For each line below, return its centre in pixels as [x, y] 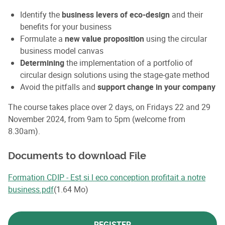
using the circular [176, 38]
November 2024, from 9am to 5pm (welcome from [97, 119]
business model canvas [62, 50]
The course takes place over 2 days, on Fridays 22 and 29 [109, 107]
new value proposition [104, 38]
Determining [43, 63]
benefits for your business [66, 26]
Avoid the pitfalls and [59, 87]
